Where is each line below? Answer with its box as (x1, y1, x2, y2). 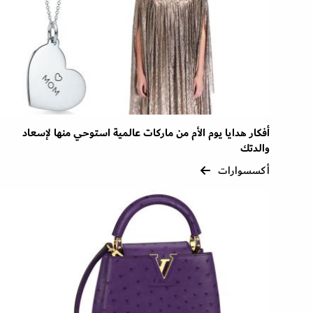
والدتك (240, 139, 270, 159)
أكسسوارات (218, 161, 270, 180)
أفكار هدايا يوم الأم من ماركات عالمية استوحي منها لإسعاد (22, 124, 270, 143)
